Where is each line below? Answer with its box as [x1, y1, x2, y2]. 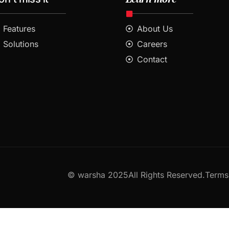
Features [3, 23, 36, 34]
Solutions [3, 38, 39, 49]
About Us [137, 23, 173, 34]
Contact [137, 54, 168, 64]
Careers [137, 38, 168, 49]
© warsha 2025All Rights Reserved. [67, 169, 205, 180]
